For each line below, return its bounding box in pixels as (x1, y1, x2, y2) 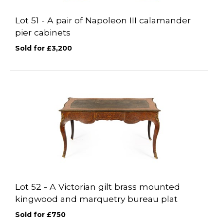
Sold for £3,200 (15, 44, 72, 53)
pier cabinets (15, 27, 71, 37)
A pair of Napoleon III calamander (47, 15, 191, 25)
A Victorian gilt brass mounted (50, 182, 180, 192)
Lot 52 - (15, 182, 50, 192)
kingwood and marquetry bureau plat (15, 194, 178, 204)
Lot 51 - (15, 15, 47, 25)
